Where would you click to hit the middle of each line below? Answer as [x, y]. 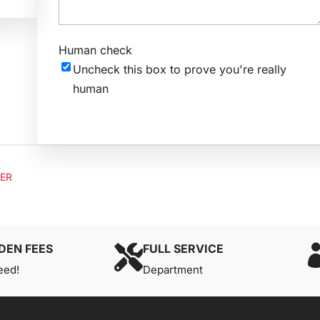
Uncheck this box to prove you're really [179, 69]
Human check [95, 50]
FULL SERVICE [184, 248]
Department [173, 269]
